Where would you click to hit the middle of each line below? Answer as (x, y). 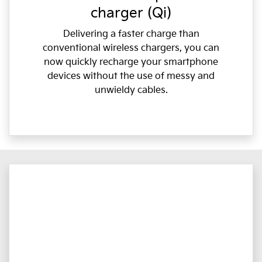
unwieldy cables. (131, 90)
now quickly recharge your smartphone (131, 62)
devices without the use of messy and (131, 76)
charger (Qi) (131, 13)
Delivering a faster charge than (131, 34)
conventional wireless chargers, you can (131, 48)
